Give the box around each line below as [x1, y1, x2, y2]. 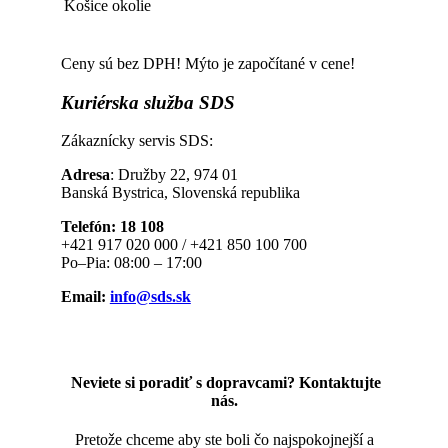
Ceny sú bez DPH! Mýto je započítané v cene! [60, 55, 355, 72]
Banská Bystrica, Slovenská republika [60, 184, 300, 202]
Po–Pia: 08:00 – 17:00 [60, 254, 202, 272]
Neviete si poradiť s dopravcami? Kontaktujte [67, 373, 381, 391]
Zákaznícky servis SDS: [60, 132, 213, 150]
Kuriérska [60, 91, 139, 113]
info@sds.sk [109, 288, 191, 306]
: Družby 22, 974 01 [109, 166, 238, 184]
